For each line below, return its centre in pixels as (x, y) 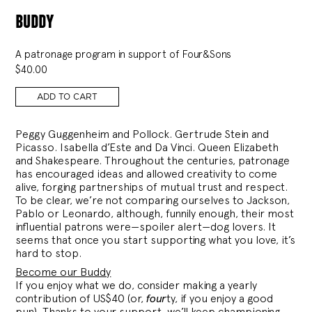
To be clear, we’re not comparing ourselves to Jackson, (153, 200)
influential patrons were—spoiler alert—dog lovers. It (146, 226)
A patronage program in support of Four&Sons (124, 54)
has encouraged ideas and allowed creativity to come (147, 173)
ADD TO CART (68, 96)
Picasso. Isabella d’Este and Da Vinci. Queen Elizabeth (147, 147)
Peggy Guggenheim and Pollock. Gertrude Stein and (142, 134)
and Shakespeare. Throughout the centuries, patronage (153, 160)
